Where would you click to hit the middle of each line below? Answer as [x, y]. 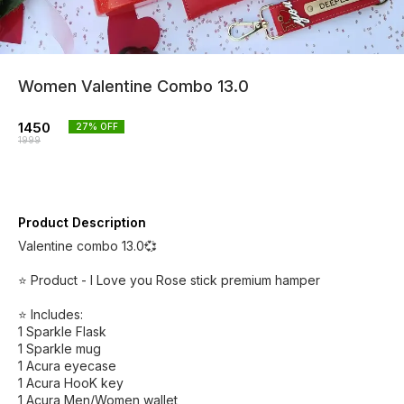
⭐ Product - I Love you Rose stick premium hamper [169, 280]
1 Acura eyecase [67, 366]
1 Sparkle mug [60, 349]
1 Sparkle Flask [62, 331]
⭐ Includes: [50, 314]
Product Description [82, 222]
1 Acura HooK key [71, 383]
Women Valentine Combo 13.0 [133, 86]
